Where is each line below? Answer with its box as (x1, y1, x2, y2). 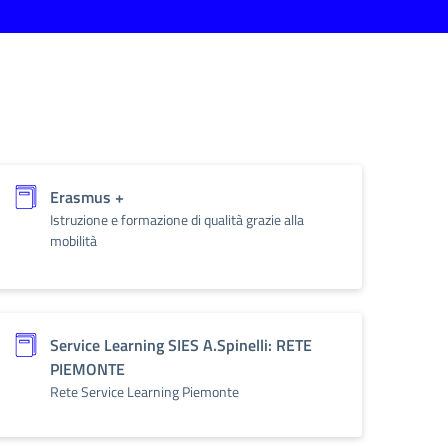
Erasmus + (50, 185, 124, 209)
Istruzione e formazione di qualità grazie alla (50, 209, 304, 230)
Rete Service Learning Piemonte (50, 381, 239, 402)
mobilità (50, 230, 97, 251)
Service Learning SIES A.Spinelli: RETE (50, 333, 312, 357)
